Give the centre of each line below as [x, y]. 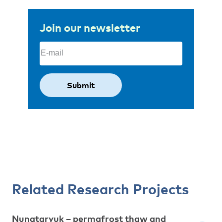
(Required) [82, 46]
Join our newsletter [90, 27]
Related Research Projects [100, 189]
